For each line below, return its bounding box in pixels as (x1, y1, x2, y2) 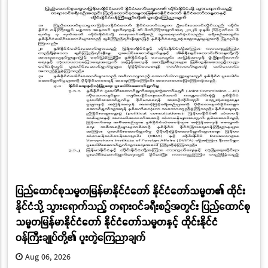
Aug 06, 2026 (22, 250, 71, 264)
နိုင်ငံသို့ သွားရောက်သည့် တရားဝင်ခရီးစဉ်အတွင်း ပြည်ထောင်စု (15, 199, 250, 214)
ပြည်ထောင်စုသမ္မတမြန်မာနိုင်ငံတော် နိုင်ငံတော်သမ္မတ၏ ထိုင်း (15, 184, 245, 198)
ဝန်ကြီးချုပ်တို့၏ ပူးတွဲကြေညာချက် (15, 230, 145, 245)
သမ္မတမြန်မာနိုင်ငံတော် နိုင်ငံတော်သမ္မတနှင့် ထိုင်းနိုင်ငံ (15, 215, 218, 229)
